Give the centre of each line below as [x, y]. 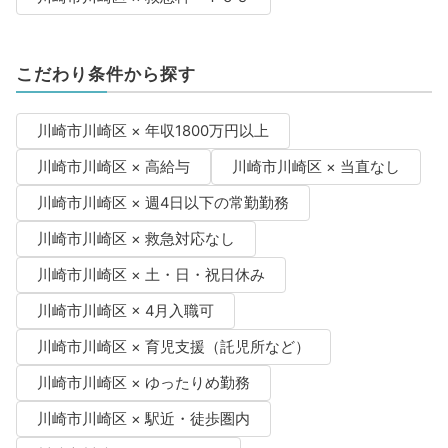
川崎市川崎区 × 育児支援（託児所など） [173, 347]
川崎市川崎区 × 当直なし [315, 167]
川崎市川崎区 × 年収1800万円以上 [152, 131]
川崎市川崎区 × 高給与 [113, 167]
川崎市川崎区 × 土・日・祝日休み [150, 275]
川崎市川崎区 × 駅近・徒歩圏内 [143, 419]
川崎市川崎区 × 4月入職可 [125, 311]
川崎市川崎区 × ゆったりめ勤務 [143, 383]
